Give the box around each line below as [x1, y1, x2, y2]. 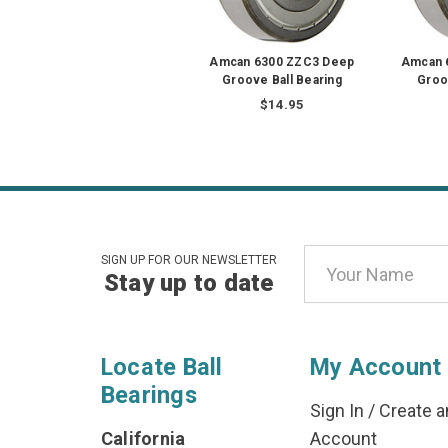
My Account [309, 353, 442, 382]
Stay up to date [103, 269, 274, 298]
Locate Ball [100, 353, 223, 382]
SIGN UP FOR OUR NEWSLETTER [100, 253, 277, 268]
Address [303, 275, 371, 297]
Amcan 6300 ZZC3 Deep [209, 55, 355, 70]
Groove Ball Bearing [222, 73, 342, 88]
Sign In [309, 400, 364, 422]
